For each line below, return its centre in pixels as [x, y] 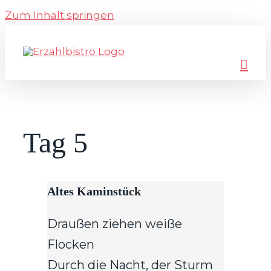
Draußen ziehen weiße [115, 224]
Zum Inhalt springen [60, 15]
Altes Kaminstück [94, 191]
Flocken [71, 244]
